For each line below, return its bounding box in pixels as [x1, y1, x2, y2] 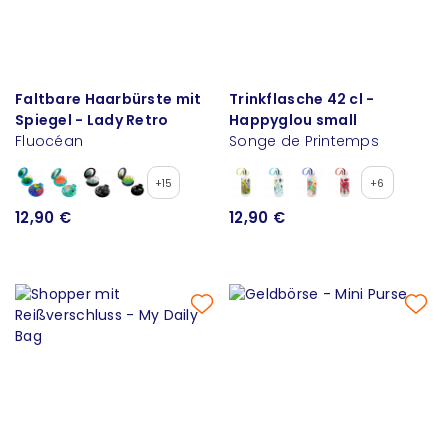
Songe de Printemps [229, 130, 380, 151]
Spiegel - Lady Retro [15, 109, 169, 130]
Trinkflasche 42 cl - [229, 88, 375, 109]
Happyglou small [229, 109, 358, 130]
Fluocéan [15, 130, 84, 151]
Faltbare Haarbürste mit [15, 88, 202, 109]
